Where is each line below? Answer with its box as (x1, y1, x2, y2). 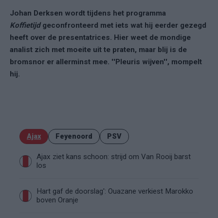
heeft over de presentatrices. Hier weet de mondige (10, 33, 191, 42)
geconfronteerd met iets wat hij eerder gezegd (42, 21, 206, 30)
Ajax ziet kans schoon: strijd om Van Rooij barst (36, 152, 191, 161)
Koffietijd (10, 21, 42, 30)
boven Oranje (36, 196, 78, 204)
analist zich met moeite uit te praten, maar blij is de (10, 45, 187, 54)
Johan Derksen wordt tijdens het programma (10, 9, 166, 18)
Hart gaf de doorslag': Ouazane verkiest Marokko (36, 187, 193, 196)
